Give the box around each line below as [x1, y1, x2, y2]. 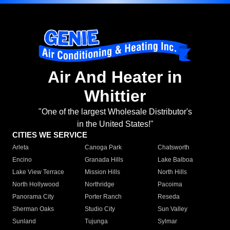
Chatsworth [157, 144, 189, 151]
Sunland [12, 218, 36, 225]
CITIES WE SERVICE [12, 130, 87, 140]
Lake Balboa [157, 156, 193, 164]
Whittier [84, 87, 146, 106]
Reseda [157, 193, 180, 201]
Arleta [12, 144, 29, 151]
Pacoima [157, 181, 182, 188]
